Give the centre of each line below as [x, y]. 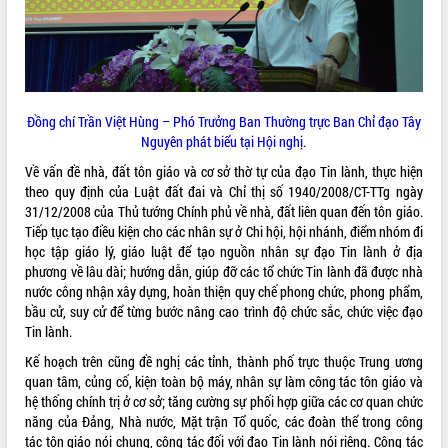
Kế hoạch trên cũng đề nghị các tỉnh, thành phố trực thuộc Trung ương [224, 362]
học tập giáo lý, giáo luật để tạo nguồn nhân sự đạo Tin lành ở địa [224, 252]
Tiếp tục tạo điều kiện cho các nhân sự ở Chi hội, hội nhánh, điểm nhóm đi [224, 232]
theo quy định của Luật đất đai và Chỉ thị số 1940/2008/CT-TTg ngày [224, 192]
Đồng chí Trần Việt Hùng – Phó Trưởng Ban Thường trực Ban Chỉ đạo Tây [223, 122]
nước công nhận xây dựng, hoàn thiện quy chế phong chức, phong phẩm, [224, 292]
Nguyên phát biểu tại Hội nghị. [224, 142]
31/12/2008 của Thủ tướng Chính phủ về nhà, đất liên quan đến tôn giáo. [224, 212]
